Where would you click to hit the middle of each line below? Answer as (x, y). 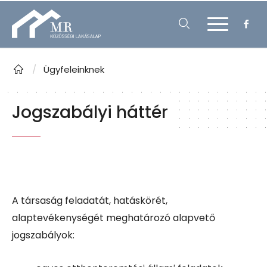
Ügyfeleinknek (74, 69)
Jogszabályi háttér (90, 112)
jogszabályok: (43, 235)
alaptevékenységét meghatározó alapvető (114, 218)
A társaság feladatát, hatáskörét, (90, 201)
